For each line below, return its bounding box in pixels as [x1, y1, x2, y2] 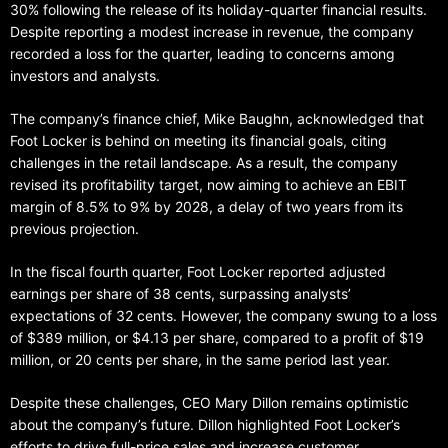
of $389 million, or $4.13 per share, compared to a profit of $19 [10, 329, 424, 347]
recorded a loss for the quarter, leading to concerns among [10, 45, 395, 63]
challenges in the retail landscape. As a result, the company [10, 154, 398, 172]
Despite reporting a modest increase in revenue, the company [10, 23, 414, 41]
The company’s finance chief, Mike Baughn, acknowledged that [10, 110, 424, 128]
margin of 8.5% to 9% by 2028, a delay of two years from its [10, 198, 403, 216]
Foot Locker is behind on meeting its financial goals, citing [10, 132, 387, 150]
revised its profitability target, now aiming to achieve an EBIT [10, 176, 407, 194]
